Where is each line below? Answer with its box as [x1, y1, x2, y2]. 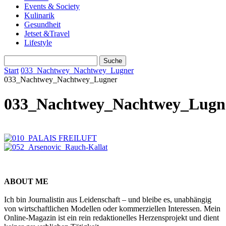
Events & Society [24, 2, 80, 11]
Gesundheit [24, 20, 61, 29]
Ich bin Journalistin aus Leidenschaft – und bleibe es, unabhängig [4, 195, 211, 204]
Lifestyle [24, 38, 52, 47]
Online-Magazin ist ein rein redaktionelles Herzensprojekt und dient [4, 213, 219, 222]
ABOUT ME [4, 177, 48, 186]
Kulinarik [24, 11, 54, 20]
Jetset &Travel [24, 29, 70, 38]
